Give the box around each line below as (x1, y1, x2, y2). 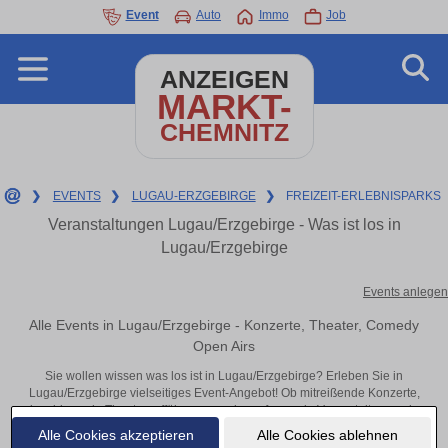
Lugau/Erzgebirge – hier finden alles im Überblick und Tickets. (55, 420, 393, 435)
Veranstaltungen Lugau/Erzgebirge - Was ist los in (47, 216, 401, 233)
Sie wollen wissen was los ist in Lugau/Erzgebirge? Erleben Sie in (45, 369, 403, 384)
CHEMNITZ (159, 119, 289, 146)
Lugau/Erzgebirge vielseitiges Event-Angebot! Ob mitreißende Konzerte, (28, 386, 420, 401)
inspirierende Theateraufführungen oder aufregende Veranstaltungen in (29, 403, 419, 418)
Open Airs (193, 337, 255, 354)
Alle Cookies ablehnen (256, 426, 398, 443)
